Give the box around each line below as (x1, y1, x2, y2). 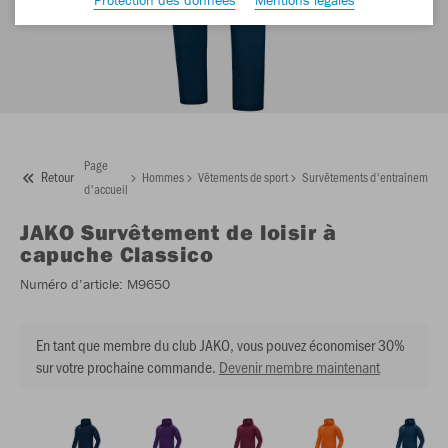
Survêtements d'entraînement (302, 168, 443, 185)
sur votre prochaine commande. (36, 356, 216, 377)
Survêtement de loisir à (81, 218, 337, 246)
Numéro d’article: (20, 275, 123, 293)
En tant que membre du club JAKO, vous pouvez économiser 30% (36, 334, 405, 355)
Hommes (142, 168, 184, 185)
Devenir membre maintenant (219, 356, 380, 377)
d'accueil (84, 180, 128, 197)
